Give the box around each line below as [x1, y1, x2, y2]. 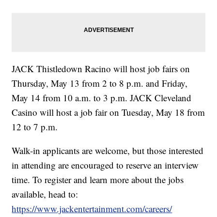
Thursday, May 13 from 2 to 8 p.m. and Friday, [12, 77, 188, 90]
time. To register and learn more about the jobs [12, 173, 184, 186]
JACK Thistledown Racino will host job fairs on [12, 62, 190, 75]
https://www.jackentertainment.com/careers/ [12, 202, 172, 215]
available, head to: [12, 188, 78, 201]
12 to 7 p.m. [12, 121, 58, 133]
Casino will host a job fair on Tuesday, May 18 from [12, 106, 205, 119]
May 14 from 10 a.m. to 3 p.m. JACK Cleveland [12, 92, 192, 104]
